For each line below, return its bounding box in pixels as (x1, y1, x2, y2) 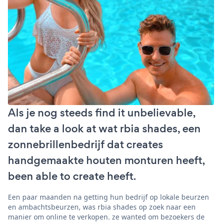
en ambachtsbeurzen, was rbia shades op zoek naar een (8, 202, 196, 212)
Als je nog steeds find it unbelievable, (8, 105, 195, 120)
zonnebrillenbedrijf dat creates (8, 136, 163, 152)
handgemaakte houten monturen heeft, (8, 152, 205, 168)
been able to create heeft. (8, 168, 136, 184)
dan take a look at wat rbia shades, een (8, 120, 201, 136)
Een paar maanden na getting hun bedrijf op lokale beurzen (8, 192, 209, 202)
